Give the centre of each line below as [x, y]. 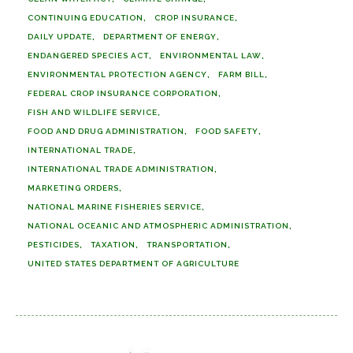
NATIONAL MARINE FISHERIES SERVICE [115, 206]
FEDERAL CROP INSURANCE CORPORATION [123, 93]
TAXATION [113, 244]
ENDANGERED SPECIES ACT [88, 55]
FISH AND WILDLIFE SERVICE [93, 112]
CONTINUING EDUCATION [85, 17]
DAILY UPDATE [60, 36]
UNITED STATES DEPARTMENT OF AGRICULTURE [134, 263]
